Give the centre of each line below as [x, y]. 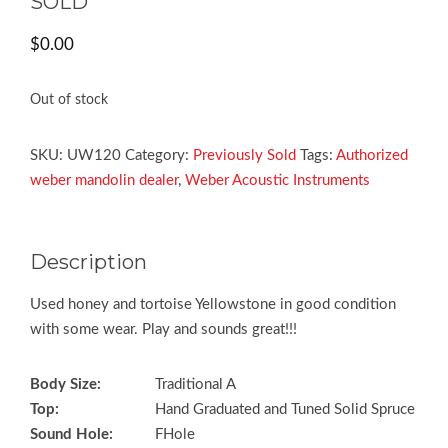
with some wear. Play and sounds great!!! [163, 329]
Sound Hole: [71, 434]
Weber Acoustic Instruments [277, 180]
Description [88, 261]
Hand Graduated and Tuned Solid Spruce [285, 409]
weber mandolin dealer [104, 180]
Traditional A [195, 384]
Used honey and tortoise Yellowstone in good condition [213, 304]
